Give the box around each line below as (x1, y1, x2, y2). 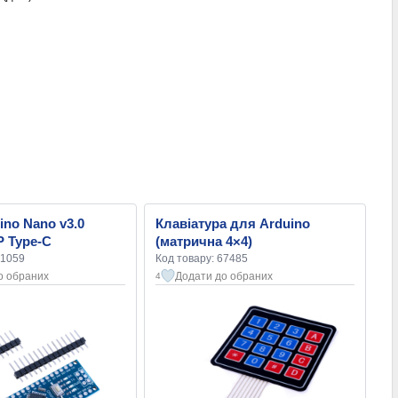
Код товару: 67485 (155, 252, 248, 266)
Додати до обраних (175, 270, 273, 283)
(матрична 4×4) (155, 234, 252, 250)
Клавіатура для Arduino (155, 216, 310, 232)
